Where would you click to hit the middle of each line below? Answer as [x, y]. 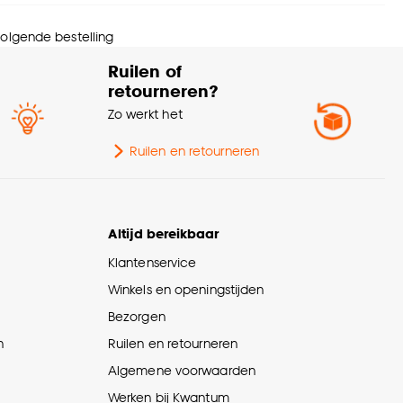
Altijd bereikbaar [163, 234]
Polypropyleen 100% [232, 21]
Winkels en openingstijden [186, 290]
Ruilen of [145, 71]
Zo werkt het [146, 114]
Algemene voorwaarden [182, 371]
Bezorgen [137, 317]
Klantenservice [152, 263]
